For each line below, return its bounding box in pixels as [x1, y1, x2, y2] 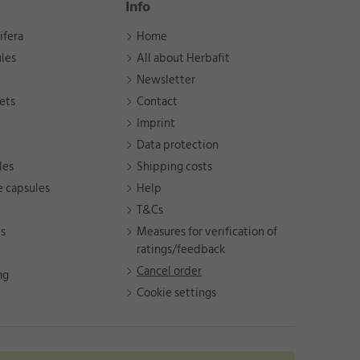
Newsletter [137, 70, 195, 91]
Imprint [137, 113, 175, 134]
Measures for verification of [137, 222, 277, 243]
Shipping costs [137, 157, 212, 178]
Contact [137, 92, 178, 112]
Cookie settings [137, 283, 216, 304]
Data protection [137, 135, 219, 156]
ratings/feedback [137, 239, 225, 260]
